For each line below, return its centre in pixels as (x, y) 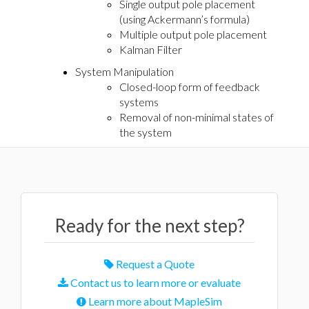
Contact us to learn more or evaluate (154, 282)
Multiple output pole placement (193, 34)
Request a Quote (154, 263)
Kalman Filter (151, 49)
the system (146, 132)
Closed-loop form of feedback (190, 86)
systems (139, 101)
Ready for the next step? (149, 225)
